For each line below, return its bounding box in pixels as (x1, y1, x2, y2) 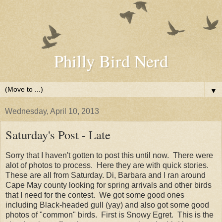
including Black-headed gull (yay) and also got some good (5, 200, 209, 209)
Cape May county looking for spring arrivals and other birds (5, 180, 212, 189)
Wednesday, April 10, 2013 (5, 107, 99, 115)
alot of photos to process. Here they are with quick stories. (5, 161, 211, 169)
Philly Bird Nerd (54, 50, 168, 72)
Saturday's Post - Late (5, 126, 111, 143)
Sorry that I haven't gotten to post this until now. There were (5, 151, 213, 160)
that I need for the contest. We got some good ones (5, 190, 184, 199)
